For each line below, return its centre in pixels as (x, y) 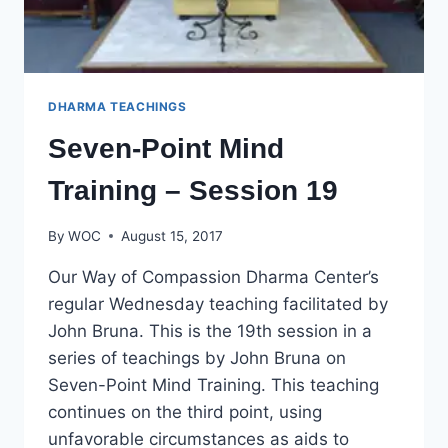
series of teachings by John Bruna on (197, 357)
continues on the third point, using (185, 411)
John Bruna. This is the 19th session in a (210, 330)
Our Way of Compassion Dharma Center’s (213, 276)
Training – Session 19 (193, 191)
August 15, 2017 (172, 235)
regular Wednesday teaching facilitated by (218, 303)
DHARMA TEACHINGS (117, 107)
